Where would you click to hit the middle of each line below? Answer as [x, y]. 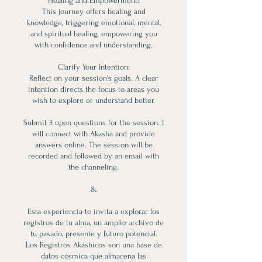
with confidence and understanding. [94, 45]
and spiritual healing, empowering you [94, 34]
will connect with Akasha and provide [94, 134]
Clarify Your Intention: [94, 67]
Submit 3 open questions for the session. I [94, 123]
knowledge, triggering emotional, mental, [94, 23]
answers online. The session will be [94, 145]
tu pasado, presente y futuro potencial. [94, 234]
